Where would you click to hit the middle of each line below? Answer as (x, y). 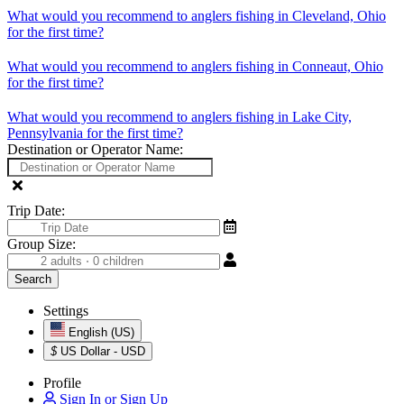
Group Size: (41, 243)
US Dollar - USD (103, 351)
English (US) (123, 332)
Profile (62, 382)
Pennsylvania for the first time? (95, 133)
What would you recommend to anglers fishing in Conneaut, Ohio (195, 66)
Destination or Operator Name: (95, 149)
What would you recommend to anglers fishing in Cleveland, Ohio (197, 15)
